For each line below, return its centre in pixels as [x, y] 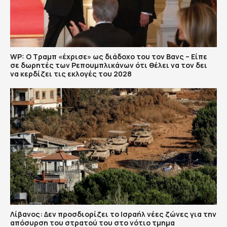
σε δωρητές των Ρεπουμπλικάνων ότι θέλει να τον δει [109, 65]
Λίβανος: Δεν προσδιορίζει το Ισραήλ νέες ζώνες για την [113, 214]
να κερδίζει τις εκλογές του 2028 [71, 74]
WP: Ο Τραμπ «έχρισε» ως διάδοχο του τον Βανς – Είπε [109, 57]
